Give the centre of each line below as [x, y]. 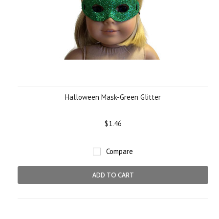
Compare [120, 151]
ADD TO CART [113, 175]
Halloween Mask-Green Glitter [113, 97]
